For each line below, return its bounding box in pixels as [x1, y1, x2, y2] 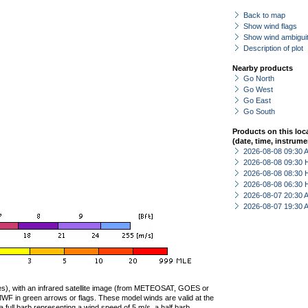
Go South [243, 107, 275, 115]
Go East [243, 96, 271, 104]
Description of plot [243, 44, 303, 52]
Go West [243, 85, 273, 93]
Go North [243, 74, 274, 82]
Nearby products [232, 64, 293, 72]
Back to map [243, 11, 285, 19]
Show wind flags [243, 22, 297, 30]
